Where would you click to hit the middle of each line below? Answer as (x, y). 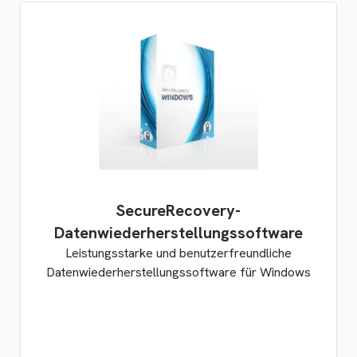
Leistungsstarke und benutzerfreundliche (178, 253)
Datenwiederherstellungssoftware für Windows (178, 272)
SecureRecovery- (178, 210)
